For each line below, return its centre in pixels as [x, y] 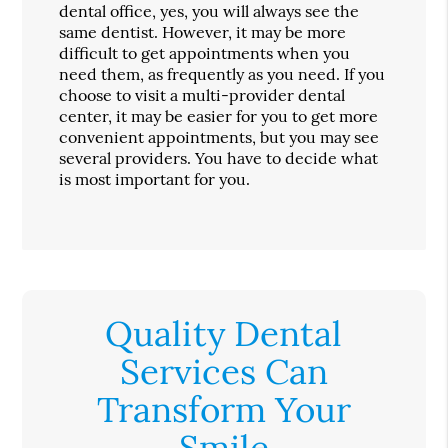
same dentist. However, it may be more [203, 31]
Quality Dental [224, 333]
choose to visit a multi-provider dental [202, 94]
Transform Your [223, 409]
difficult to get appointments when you [205, 52]
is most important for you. [155, 178]
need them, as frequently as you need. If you [222, 73]
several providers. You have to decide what [219, 157]
